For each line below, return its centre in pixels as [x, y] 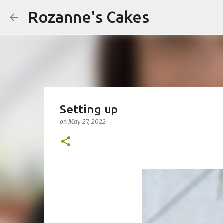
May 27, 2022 [87, 122]
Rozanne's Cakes [89, 17]
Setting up [89, 109]
